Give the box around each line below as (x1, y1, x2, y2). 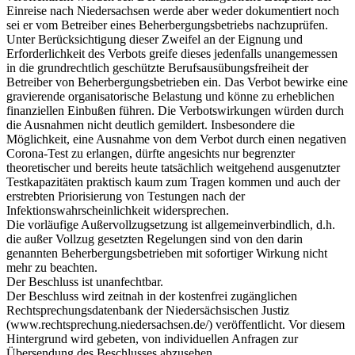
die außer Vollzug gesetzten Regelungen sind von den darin (6, 231, 303, 246)
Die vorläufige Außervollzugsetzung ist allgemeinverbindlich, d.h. (6, 217, 335, 231)
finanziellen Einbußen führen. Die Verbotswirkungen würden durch (6, 103, 344, 117)
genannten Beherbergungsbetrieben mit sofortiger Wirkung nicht (6, 246, 327, 260)
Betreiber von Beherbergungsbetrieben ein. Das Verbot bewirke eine (6, 74, 348, 89)
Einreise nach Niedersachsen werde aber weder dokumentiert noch (6, 3, 339, 17)
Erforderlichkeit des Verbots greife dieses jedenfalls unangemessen (6, 46, 338, 60)
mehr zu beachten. (6, 260, 97, 274)
